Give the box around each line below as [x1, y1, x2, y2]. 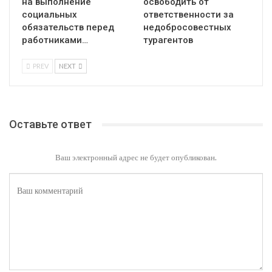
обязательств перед [22, 22, 114, 33]
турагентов [143, 35, 193, 46]
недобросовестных [143, 22, 231, 33]
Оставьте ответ [9, 118, 92, 131]
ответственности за [143, 9, 234, 21]
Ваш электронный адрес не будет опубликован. [55, 152, 217, 163]
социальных [22, 9, 77, 21]
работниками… [22, 35, 88, 46]
